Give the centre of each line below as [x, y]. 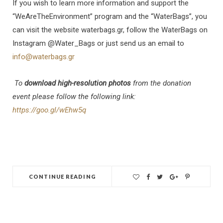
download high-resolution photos [78, 83]
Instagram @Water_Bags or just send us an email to [98, 44]
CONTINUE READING [62, 177]
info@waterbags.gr [44, 57]
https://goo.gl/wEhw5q [49, 110]
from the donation [161, 83]
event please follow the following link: [74, 97]
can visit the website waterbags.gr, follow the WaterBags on [110, 30]
